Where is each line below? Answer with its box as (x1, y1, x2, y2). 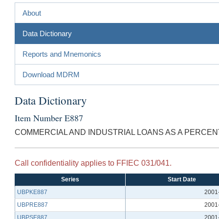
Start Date (167, 175, 196, 183)
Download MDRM (22, 70, 80, 79)
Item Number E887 (15, 111, 83, 124)
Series (61, 175, 79, 183)
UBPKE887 (17, 188, 47, 196)
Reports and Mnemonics (22, 49, 101, 58)
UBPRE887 (17, 201, 48, 208)
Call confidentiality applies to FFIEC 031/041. (15, 158, 172, 167)
